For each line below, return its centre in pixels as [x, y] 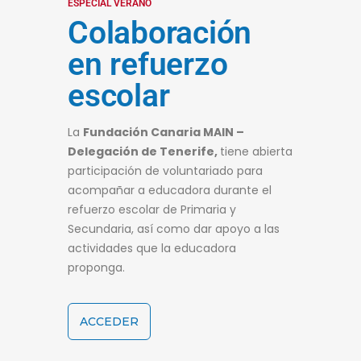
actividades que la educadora [152, 248]
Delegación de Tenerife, [144, 151]
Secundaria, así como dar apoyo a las [174, 228]
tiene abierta [256, 151]
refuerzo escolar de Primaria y [152, 209]
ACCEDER [109, 321]
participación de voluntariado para [165, 170]
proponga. [96, 267]
